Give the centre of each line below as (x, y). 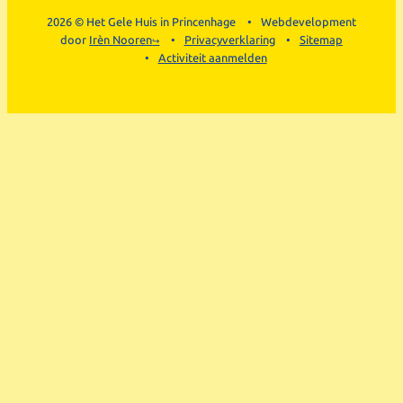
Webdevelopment (308, 22)
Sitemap (321, 40)
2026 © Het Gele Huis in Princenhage (142, 22)
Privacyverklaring (229, 40)
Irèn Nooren (121, 40)
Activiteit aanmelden (212, 58)
